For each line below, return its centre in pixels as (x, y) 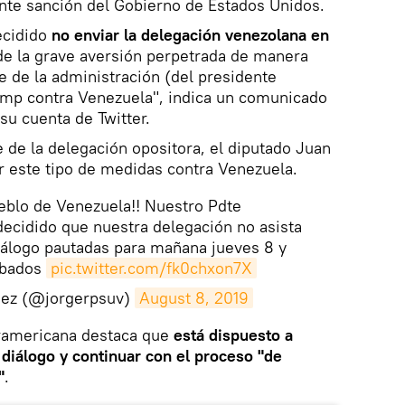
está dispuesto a (233, 335)
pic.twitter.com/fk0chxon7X (151, 268)
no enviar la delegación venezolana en (190, 35)
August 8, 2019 (194, 298)
